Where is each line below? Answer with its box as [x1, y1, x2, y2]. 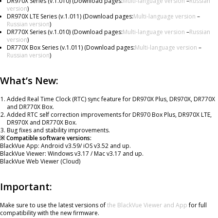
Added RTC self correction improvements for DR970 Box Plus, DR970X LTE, [7, 110, 212, 119]
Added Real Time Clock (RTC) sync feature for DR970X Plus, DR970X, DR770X [7, 95, 216, 103]
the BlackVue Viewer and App [107, 201, 187, 209]
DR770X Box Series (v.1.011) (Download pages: [7, 43, 135, 52]
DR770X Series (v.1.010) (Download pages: [7, 28, 123, 36]
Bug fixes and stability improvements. [7, 126, 110, 134]
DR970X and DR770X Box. [7, 118, 77, 127]
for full [187, 201, 207, 209]
